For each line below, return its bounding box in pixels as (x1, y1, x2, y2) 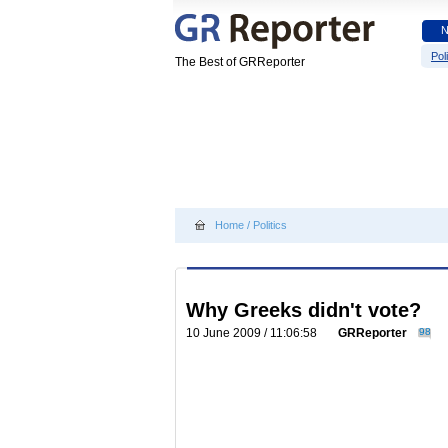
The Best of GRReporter (175, 55, 305, 69)
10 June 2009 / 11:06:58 (186, 326, 323, 340)
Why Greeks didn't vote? (186, 299, 421, 321)
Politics (253, 219, 287, 231)
